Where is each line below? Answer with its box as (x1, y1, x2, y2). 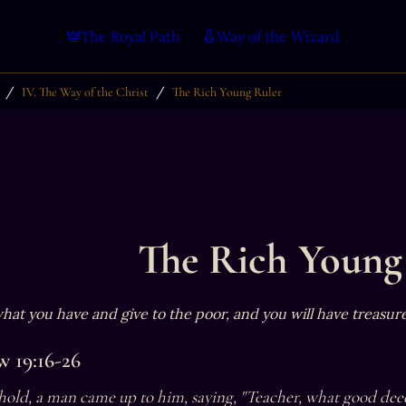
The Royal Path (81, 27, 180, 45)
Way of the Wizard (217, 27, 340, 45)
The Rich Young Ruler (172, 83, 282, 100)
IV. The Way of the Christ (22, 83, 149, 100)
